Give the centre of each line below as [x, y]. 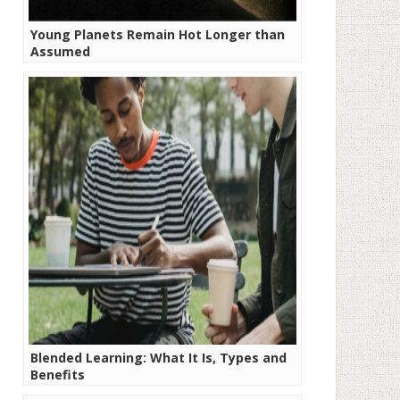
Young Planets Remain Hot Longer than [158, 34]
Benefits [58, 375]
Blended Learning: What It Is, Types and [158, 358]
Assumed [60, 51]
